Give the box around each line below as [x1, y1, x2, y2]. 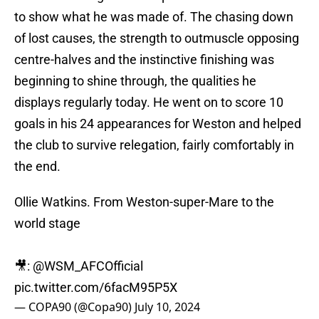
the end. [14, 159, 61, 174]
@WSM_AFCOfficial [33, 258, 143, 274]
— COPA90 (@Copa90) [14, 299, 135, 315]
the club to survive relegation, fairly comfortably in [14, 137, 294, 153]
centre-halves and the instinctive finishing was [14, 52, 274, 68]
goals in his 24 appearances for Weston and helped [14, 116, 301, 132]
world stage [14, 216, 80, 231]
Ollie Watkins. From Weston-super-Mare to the [14, 194, 274, 210]
